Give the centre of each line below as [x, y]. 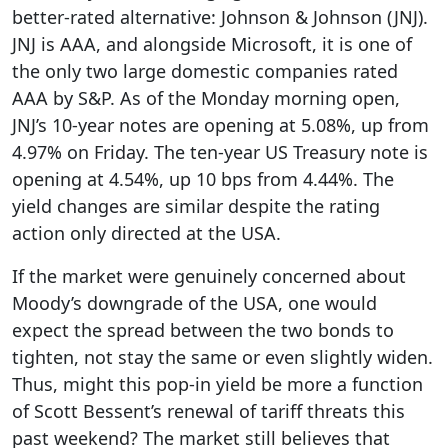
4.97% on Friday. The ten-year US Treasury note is [220, 152]
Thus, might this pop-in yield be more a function [217, 384]
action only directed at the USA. [146, 233]
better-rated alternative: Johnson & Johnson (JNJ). [220, 17]
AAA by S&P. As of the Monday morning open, [206, 98]
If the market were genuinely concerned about [209, 276]
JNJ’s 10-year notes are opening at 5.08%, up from [220, 125]
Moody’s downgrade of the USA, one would [194, 303]
